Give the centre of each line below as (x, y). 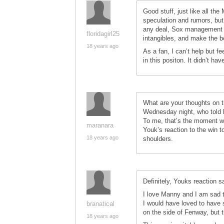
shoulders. (158, 139)
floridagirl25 (103, 34)
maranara (100, 125)
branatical (100, 204)
